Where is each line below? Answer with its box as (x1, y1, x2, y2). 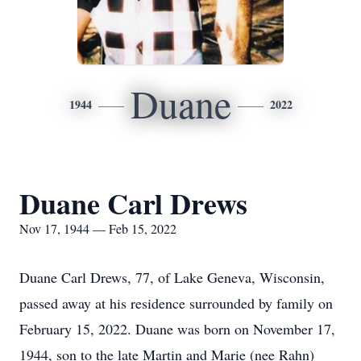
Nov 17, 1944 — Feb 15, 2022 (19, 220, 176, 237)
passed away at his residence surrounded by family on (19, 293, 333, 313)
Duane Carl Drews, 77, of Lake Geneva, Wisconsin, (19, 268, 325, 287)
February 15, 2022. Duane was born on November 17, (19, 319, 335, 338)
